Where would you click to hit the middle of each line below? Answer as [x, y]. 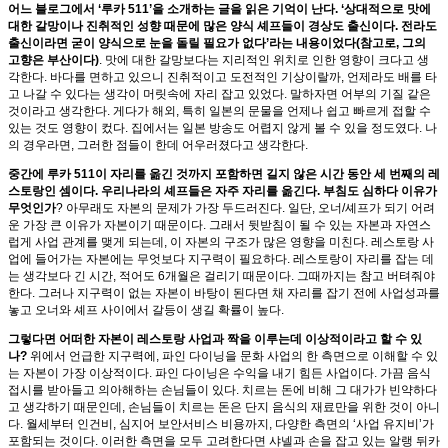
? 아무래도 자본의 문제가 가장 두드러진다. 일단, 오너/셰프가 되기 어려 [245, 208]
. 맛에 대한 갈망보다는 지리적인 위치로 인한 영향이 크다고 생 [264, 60]
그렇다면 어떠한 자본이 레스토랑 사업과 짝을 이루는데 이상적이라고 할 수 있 [215, 339]
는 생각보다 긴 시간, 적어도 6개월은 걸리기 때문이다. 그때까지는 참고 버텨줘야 [221, 276]
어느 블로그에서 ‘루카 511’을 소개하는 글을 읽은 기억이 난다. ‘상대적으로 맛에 [219, 9]
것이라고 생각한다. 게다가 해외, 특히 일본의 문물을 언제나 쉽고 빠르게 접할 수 [219, 111]
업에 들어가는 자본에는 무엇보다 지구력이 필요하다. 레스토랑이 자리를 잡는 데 [221, 259]
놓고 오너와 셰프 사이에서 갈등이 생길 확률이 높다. [146, 310]
